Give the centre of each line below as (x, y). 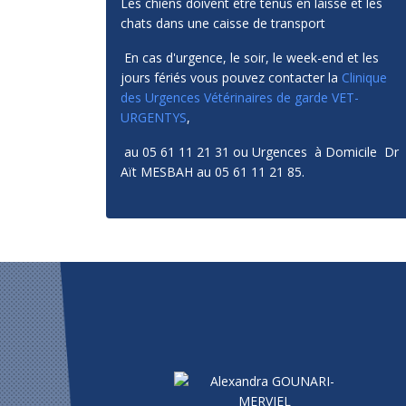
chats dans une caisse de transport (223, 23)
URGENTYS (154, 117)
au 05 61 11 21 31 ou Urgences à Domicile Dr (260, 152)
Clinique (364, 77)
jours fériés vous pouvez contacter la (231, 77)
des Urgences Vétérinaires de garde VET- (240, 97)
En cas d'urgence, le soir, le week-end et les (251, 58)
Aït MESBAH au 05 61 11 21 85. (213, 172)
